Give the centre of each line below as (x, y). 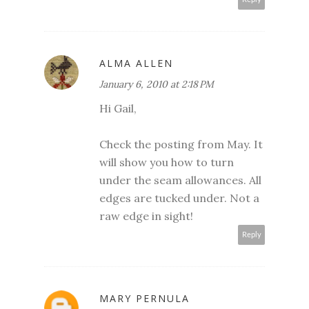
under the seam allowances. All (180, 180)
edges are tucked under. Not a (179, 198)
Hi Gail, (118, 109)
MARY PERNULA (144, 299)
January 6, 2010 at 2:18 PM (157, 84)
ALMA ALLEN (136, 63)
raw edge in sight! (146, 216)
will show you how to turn (167, 162)
